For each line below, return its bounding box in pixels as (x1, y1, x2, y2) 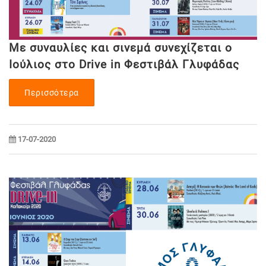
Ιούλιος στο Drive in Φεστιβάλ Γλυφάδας (9, 57, 239, 71)
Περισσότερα (24, 87, 79, 97)
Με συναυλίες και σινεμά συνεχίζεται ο (9, 40, 232, 55)
